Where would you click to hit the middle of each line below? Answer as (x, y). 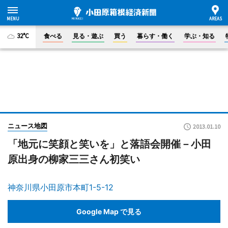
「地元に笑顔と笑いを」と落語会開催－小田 (109, 144)
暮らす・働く (155, 36)
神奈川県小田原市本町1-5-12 (61, 187)
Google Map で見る (109, 211)
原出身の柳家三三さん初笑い (74, 159)
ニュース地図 (27, 126)
